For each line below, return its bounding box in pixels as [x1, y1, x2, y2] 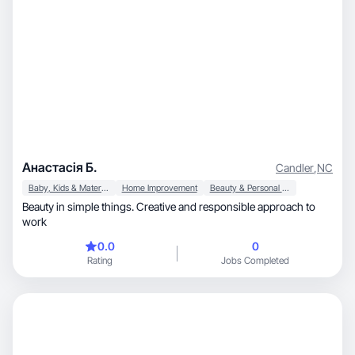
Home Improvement [121, 182, 197, 193]
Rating [87, 254, 113, 266]
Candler [276, 160, 314, 174]
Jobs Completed [221, 254, 289, 266]
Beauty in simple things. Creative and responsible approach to [22, 200, 315, 213]
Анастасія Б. [22, 159, 97, 175]
